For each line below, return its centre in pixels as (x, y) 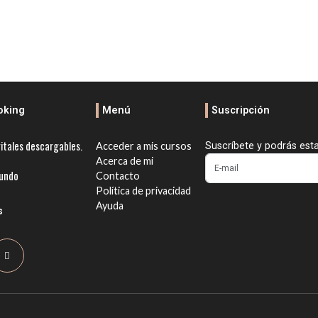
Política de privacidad (143, 190)
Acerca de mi (124, 160)
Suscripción (240, 110)
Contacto (117, 175)
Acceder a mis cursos (143, 146)
